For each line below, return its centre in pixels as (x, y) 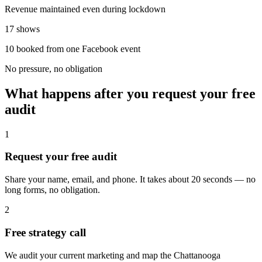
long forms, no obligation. (52, 190)
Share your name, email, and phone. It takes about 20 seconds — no (130, 180)
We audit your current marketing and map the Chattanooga (113, 255)
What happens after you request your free (130, 93)
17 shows (22, 29)
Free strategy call (45, 232)
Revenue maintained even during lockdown (85, 9)
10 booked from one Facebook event (73, 49)
